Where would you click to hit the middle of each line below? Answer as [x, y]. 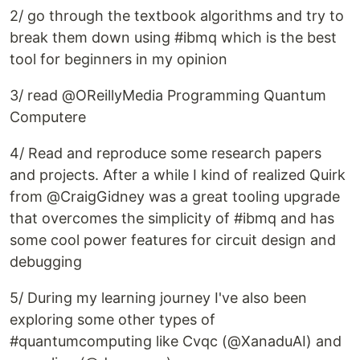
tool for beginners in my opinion [119, 59]
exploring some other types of [112, 319]
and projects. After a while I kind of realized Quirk [178, 175]
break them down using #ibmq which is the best [173, 37]
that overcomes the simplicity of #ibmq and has [172, 218]
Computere [48, 117]
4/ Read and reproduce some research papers [166, 153]
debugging [46, 262]
